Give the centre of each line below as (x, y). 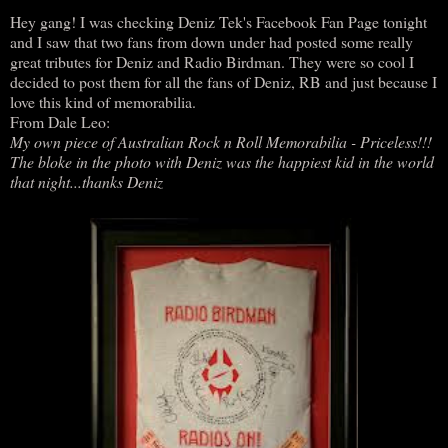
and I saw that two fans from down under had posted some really (211, 41)
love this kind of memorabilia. (103, 101)
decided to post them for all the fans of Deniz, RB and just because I (223, 81)
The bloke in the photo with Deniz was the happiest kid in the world (222, 161)
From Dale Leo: (60, 121)
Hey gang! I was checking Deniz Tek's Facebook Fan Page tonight (218, 21)
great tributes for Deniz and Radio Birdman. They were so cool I (212, 61)
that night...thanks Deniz (86, 181)
